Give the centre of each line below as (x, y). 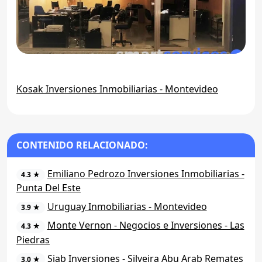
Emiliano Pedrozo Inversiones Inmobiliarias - (146, 174)
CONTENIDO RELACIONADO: (82, 145)
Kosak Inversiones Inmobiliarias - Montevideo (117, 89)
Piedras (33, 239)
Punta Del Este (49, 188)
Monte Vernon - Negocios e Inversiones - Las (146, 225)
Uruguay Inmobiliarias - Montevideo (127, 207)
